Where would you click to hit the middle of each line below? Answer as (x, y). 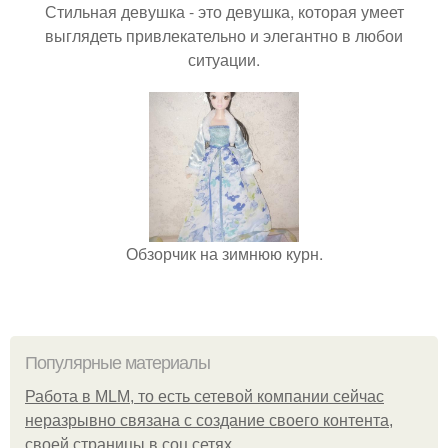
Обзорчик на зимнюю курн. (224, 253)
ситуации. (224, 59)
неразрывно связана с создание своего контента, (209, 420)
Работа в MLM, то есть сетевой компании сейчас (204, 396)
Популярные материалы (117, 362)
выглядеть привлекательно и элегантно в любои (224, 35)
